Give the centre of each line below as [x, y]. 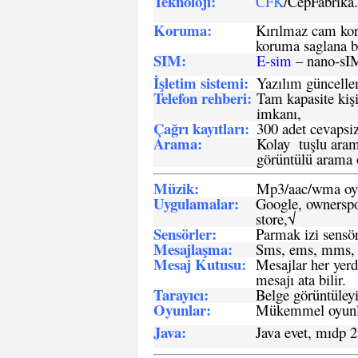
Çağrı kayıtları [199, 128]
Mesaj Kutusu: [200, 264]
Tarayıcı [179, 294]
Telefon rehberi [200, 98]
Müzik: [176, 188]
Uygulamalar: [196, 203]
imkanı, [279, 113]
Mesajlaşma [191, 249]
